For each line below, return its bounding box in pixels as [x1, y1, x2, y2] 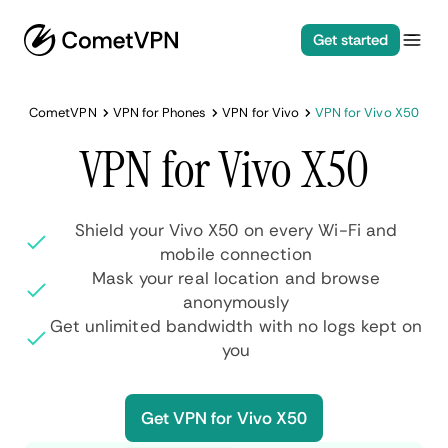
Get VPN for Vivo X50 [140, 407, 308, 429]
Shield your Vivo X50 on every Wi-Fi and [74, 219, 398, 241]
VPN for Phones [112, 104, 207, 121]
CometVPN [29, 104, 97, 121]
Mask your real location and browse [91, 267, 381, 289]
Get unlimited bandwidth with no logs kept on [49, 315, 423, 337]
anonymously [182, 291, 290, 313]
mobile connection [160, 243, 312, 265]
